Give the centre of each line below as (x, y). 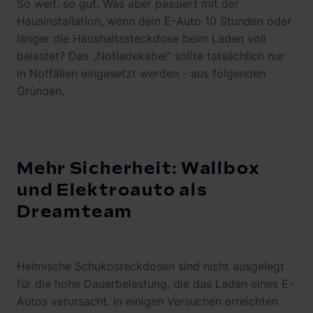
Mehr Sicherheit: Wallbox (139, 169)
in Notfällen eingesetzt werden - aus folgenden (141, 73)
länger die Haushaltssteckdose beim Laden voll (141, 38)
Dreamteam (75, 212)
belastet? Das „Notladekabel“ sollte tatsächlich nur (151, 56)
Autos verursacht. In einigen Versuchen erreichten (147, 301)
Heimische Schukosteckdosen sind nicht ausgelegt (151, 266)
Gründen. (41, 91)
